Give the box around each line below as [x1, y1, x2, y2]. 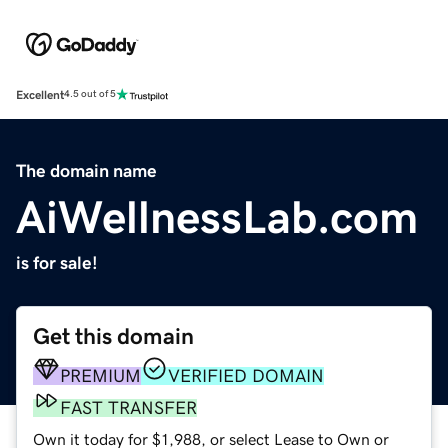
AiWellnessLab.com [16, 193, 418, 240]
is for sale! [16, 253, 98, 272]
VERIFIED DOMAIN [168, 366, 324, 385]
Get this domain [33, 324, 194, 348]
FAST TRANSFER [60, 398, 197, 417]
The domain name [16, 161, 157, 180]
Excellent [16, 88, 64, 101]
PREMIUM [60, 366, 141, 385]
